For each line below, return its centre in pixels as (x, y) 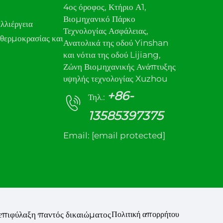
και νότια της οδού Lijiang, (112, 55)
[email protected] (128, 136)
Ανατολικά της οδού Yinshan (116, 43)
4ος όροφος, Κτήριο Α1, (105, 7)
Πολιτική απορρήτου (145, 215)
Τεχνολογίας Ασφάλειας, (106, 31)
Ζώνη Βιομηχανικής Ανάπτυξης (119, 67)
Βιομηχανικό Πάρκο (99, 19)
